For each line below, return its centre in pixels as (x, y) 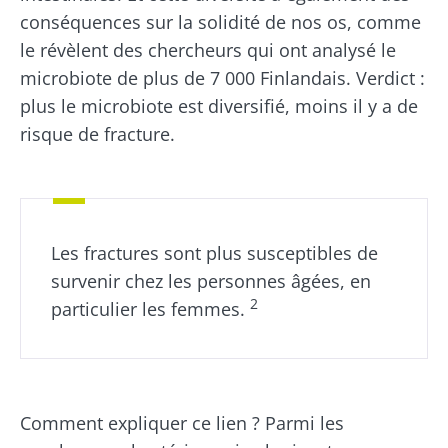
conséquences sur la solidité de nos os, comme (220, 21)
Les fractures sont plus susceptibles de (214, 252)
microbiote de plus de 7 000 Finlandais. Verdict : (222, 77)
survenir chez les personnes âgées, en (211, 280)
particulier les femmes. (150, 308)
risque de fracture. (100, 133)
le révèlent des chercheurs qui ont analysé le (208, 49)
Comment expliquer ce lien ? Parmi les (182, 422)
